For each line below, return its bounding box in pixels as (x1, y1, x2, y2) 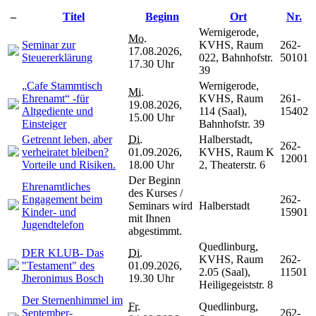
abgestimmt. (128, 224, 182, 237)
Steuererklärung (22, 51, 92, 63)
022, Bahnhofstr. (199, 51, 273, 63)
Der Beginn (128, 174, 181, 186)
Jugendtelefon (22, 218, 84, 231)
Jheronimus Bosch (22, 272, 104, 284)
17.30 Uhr (128, 57, 174, 70)
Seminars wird (128, 199, 193, 212)
